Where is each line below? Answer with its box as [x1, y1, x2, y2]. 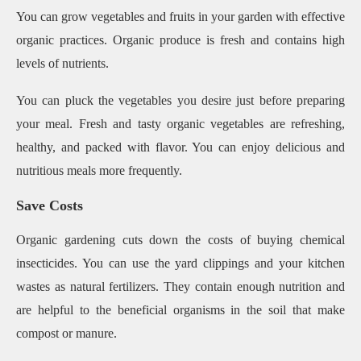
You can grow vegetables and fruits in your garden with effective [16, 9, 345, 23]
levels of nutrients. [16, 56, 112, 70]
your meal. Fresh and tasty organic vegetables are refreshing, [16, 116, 345, 131]
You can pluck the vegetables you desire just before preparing [16, 93, 345, 107]
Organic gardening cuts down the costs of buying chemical [16, 232, 345, 247]
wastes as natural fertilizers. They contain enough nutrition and [16, 279, 345, 293]
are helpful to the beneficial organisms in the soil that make [16, 302, 345, 317]
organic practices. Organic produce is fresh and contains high [16, 32, 345, 47]
